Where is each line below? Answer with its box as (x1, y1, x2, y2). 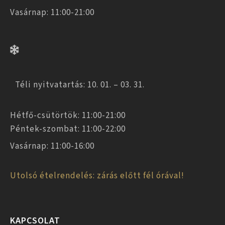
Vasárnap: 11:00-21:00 (10, 6, 94, 19)
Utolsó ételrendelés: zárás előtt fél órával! (10, 169, 184, 182)
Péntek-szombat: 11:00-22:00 (10, 123, 126, 135)
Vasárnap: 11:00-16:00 (10, 140, 94, 152)
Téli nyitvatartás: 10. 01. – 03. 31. (15, 78, 145, 91)
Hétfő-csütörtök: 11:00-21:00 (10, 109, 126, 122)
